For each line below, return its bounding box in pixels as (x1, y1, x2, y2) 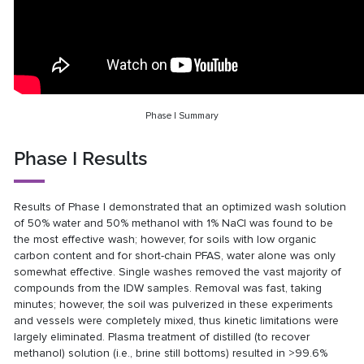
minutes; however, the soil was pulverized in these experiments (14, 297, 334, 311)
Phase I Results (14, 147, 148, 170)
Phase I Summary (145, 109, 219, 121)
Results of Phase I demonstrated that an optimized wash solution (14, 199, 347, 214)
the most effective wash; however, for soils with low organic (14, 232, 317, 246)
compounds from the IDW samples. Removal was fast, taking (14, 280, 323, 295)
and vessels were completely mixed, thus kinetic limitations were (14, 313, 340, 327)
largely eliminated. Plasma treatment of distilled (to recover (14, 329, 310, 344)
